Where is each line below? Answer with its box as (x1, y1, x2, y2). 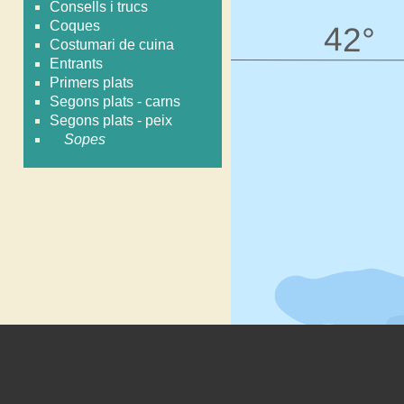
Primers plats (50, 75, 134, 91)
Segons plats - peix (50, 113, 173, 129)
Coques (50, 18, 101, 34)
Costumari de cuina (50, 37, 175, 53)
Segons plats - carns (50, 94, 181, 110)
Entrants (50, 56, 104, 72)
